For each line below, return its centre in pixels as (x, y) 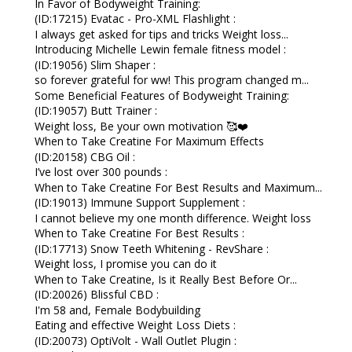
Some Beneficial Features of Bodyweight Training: (161, 95)
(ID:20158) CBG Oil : (84, 156)
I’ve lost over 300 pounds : (101, 172)
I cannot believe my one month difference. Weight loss (172, 218)
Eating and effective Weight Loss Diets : (135, 325)
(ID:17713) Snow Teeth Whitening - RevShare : (151, 248)
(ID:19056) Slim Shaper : (95, 64)
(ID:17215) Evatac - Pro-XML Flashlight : (135, 18)
